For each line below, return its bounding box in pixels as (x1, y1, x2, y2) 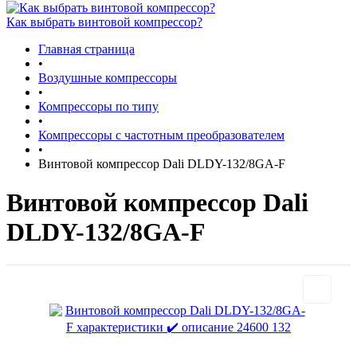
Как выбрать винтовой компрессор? (6, 15, 202, 29)
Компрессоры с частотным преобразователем (38, 128, 284, 142)
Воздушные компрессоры (38, 71, 177, 84)
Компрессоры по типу (38, 100, 159, 113)
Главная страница (38, 42, 135, 56)
